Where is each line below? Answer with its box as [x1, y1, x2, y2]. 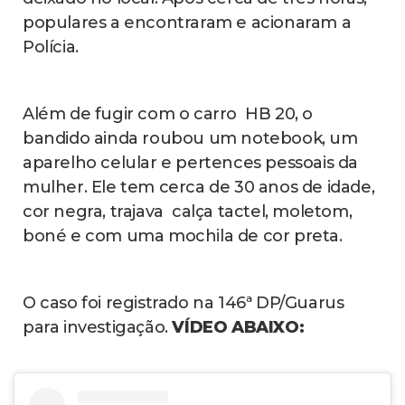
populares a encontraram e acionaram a [23, 12, 352, 33]
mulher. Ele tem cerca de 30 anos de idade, [23, 176, 375, 197]
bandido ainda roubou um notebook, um [23, 127, 358, 148]
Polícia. [23, 36, 79, 57]
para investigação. [23, 316, 173, 337]
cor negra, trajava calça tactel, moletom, [23, 201, 353, 221]
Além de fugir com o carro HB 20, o [23, 103, 314, 124]
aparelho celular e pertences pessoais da [23, 152, 359, 173]
